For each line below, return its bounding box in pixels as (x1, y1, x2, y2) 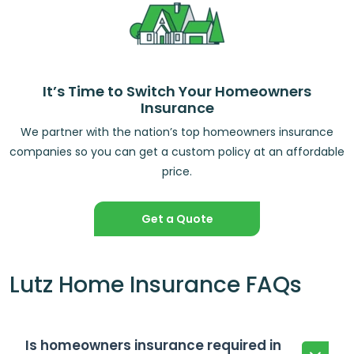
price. (162, 164, 192, 180)
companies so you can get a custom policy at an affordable (9, 144, 345, 160)
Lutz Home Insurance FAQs (9, 269, 302, 301)
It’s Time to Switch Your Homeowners (43, 81, 311, 102)
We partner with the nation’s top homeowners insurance (21, 124, 333, 141)
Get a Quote (141, 211, 213, 228)
